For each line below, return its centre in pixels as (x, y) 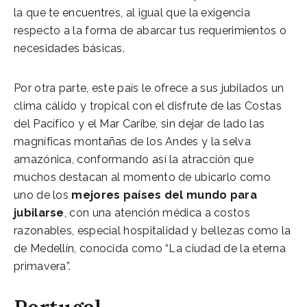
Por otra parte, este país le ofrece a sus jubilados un (149, 88)
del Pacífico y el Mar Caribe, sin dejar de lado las (139, 123)
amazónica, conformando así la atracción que (134, 159)
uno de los (43, 195)
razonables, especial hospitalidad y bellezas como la (152, 230)
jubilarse (39, 212)
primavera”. (42, 266)
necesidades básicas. (70, 48)
